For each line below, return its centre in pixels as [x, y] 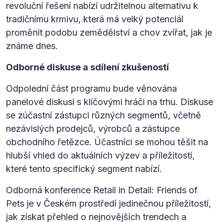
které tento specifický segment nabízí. [84, 168]
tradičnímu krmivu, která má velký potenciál [95, 19]
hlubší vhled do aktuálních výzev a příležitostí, [100, 155]
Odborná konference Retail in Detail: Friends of [102, 190]
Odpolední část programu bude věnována [91, 88]
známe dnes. [32, 46]
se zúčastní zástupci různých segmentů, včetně [104, 115]
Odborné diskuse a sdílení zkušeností [87, 67]
